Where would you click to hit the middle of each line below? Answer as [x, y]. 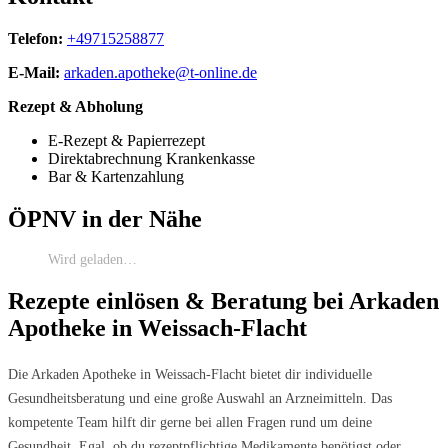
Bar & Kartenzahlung [116, 176]
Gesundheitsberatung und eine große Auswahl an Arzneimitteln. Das [200, 398]
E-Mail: [34, 72]
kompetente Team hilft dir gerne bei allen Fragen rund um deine [190, 422]
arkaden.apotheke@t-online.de [160, 72]
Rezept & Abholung [75, 106]
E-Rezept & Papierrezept [126, 140]
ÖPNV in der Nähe [105, 218]
